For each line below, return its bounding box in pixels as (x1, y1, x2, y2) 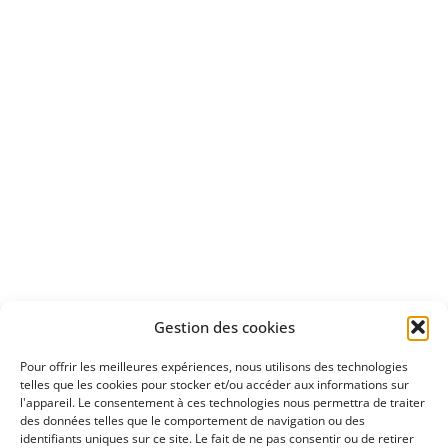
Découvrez (153, 299, 267, 330)
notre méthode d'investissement (101, 331, 319, 351)
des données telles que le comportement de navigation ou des (20, 411, 365, 429)
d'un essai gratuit (151, 31, 269, 51)
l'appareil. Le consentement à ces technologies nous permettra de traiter (20, 393, 425, 411)
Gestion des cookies (153, 316, 295, 337)
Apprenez (158, 149, 262, 180)
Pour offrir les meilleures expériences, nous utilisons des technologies (20, 357, 408, 375)
